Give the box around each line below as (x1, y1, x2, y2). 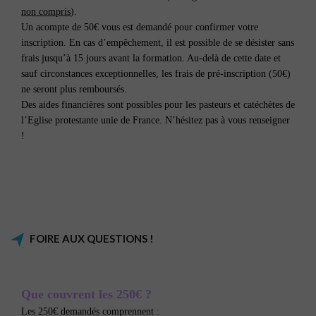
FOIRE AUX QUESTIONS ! (30, 231, 154, 245)
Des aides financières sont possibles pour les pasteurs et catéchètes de (21, 99, 295, 110)
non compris (21, 6, 71, 17)
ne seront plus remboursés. (21, 83, 127, 95)
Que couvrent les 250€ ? (21, 286, 152, 301)
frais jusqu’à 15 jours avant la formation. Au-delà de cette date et (21, 52, 281, 63)
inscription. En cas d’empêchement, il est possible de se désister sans (21, 37, 294, 48)
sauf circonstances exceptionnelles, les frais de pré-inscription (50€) (21, 68, 291, 79)
